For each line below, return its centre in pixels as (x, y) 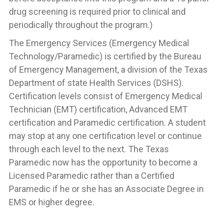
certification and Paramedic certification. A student (107, 123)
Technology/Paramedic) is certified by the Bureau (105, 56)
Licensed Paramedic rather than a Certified (92, 176)
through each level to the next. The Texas (89, 149)
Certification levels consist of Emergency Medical (106, 96)
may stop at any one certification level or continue (105, 136)
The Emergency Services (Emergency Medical (99, 43)
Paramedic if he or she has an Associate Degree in (106, 189)
